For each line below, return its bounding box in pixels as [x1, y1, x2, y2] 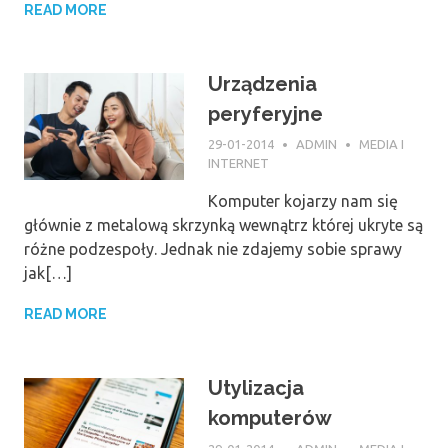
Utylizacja [208, 376, 304, 401]
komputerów [208, 406, 332, 431]
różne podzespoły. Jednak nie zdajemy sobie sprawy [24, 240, 402, 259]
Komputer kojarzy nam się [208, 192, 398, 211]
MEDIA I [359, 137, 405, 152]
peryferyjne [208, 101, 323, 126]
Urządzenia [208, 71, 317, 96]
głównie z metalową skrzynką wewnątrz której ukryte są [24, 216, 423, 235]
